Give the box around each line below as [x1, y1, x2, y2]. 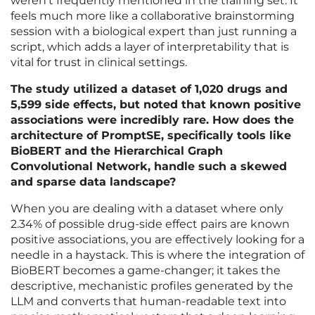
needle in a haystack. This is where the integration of [11, 248, 304, 262]
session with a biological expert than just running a [11, 25, 297, 39]
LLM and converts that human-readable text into [11, 295, 286, 309]
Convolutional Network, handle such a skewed [11, 160, 287, 174]
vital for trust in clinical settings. [11, 56, 187, 70]
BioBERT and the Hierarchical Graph [11, 144, 223, 158]
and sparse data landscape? [11, 175, 176, 189]
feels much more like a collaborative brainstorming [11, 9, 295, 23]
